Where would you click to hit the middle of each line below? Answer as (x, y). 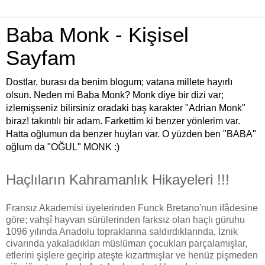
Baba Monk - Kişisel (97, 35)
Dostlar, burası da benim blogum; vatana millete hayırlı (119, 82)
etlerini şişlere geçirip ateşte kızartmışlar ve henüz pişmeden (132, 255)
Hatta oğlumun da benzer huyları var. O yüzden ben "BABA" (131, 134)
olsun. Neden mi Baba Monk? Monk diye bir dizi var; (115, 95)
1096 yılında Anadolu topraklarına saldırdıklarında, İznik (122, 231)
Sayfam (41, 58)
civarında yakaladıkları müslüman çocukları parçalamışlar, (127, 243)
